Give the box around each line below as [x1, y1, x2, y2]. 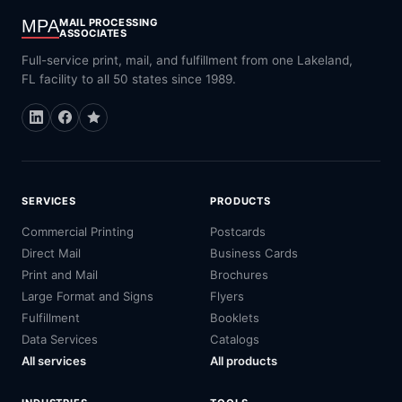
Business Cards [210, 246, 298, 261]
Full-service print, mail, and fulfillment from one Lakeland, [22, 52, 353, 67]
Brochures [210, 267, 268, 283]
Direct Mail [22, 246, 81, 261]
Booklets [210, 310, 259, 326]
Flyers [210, 289, 244, 304]
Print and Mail [22, 267, 98, 283]
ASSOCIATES [59, 27, 127, 39]
